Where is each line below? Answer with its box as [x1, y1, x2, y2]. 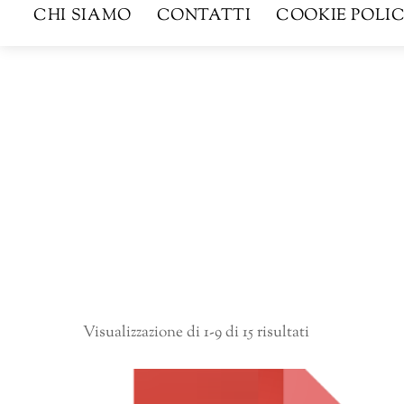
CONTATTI [156, 5, 252, 28]
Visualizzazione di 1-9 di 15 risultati [83, 321, 309, 344]
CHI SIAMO [33, 5, 132, 28]
